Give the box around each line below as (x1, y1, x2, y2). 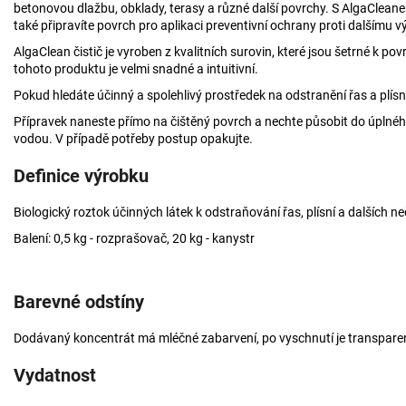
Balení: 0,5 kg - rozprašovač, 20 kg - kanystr (14, 230, 255, 246)
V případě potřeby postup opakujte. (55, 130, 253, 146)
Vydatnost (14, 363, 96, 386)
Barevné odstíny (14, 290, 144, 313)
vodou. (14, 130, 55, 146)
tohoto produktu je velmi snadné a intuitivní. (14, 61, 261, 76)
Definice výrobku (14, 164, 149, 187)
